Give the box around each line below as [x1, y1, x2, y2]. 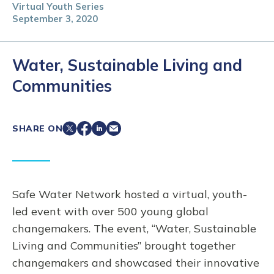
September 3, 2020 [12, 13, 98, 24]
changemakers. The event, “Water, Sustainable [12, 221, 256, 235]
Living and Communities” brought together [12, 239, 235, 253]
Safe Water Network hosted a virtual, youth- [12, 187, 247, 201]
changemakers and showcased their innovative [12, 256, 259, 270]
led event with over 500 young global [12, 204, 209, 218]
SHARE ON [12, 123, 63, 134]
